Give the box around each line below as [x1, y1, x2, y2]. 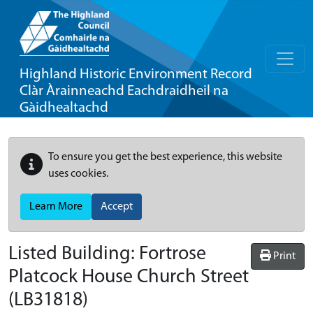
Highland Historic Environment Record [20, 67, 252, 82]
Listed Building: [8, 245, 139, 264]
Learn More [29, 201, 82, 212]
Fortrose [139, 245, 206, 264]
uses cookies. [48, 168, 108, 180]
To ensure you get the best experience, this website [48, 152, 282, 163]
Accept [101, 201, 133, 212]
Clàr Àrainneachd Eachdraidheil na [20, 84, 228, 99]
